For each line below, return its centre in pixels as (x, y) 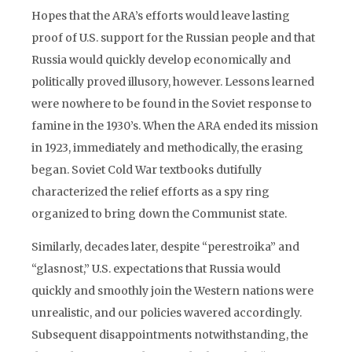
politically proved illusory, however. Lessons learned (173, 82)
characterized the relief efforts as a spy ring (150, 192)
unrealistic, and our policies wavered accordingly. (167, 313)
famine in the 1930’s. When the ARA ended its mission (175, 126)
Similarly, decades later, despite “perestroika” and (165, 247)
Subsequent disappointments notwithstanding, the (170, 335)
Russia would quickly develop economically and (161, 60)
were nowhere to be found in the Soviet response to (172, 104)
